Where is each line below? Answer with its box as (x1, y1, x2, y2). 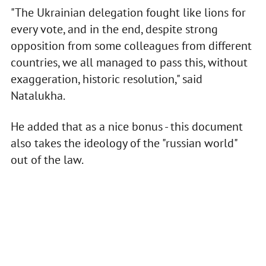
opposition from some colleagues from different (10, 38, 252, 54)
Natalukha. (10, 88, 65, 104)
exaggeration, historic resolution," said (10, 71, 202, 87)
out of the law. (10, 152, 84, 168)
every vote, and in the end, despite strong (10, 21, 218, 37)
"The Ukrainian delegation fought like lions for (10, 5, 246, 21)
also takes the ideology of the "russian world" (10, 135, 237, 151)
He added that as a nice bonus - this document (10, 119, 243, 135)
